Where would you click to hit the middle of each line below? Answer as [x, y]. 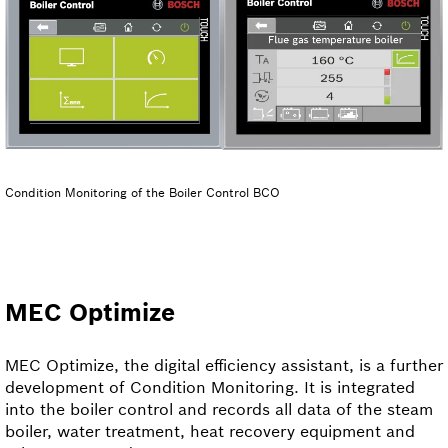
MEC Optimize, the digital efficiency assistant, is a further [224, 365]
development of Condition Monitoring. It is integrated [210, 387]
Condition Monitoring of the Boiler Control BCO [142, 192]
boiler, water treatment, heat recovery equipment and [210, 431]
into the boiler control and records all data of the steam [219, 409]
